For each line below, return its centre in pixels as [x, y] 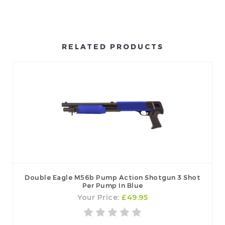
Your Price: [99, 198]
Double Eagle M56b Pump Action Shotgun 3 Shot [113, 178]
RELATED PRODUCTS [113, 47]
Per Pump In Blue [113, 186]
